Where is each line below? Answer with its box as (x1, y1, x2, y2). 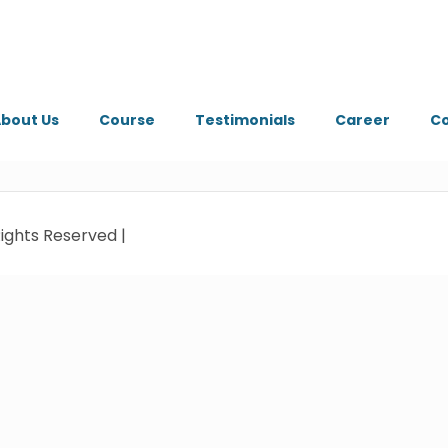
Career (334, 110, 390, 130)
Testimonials (194, 110, 295, 130)
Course (98, 110, 155, 130)
